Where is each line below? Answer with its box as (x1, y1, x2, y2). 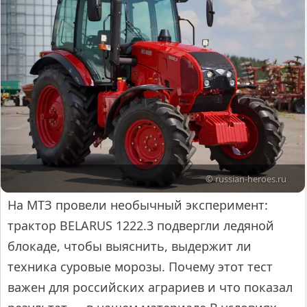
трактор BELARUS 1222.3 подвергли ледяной (8, 217, 274, 234)
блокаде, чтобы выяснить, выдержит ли (8, 238, 251, 255)
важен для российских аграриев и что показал (8, 279, 293, 296)
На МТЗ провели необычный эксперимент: (8, 197, 268, 214)
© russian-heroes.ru (206, 172, 287, 185)
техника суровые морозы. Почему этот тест (8, 258, 273, 275)
